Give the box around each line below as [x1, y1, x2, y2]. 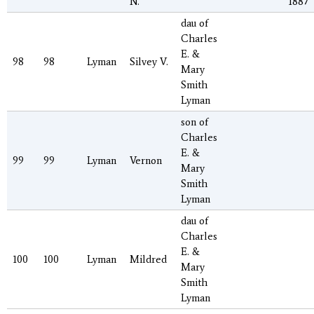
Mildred [130, 253, 167, 266]
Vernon [130, 154, 162, 168]
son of [181, 116, 208, 129]
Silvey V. [130, 55, 168, 69]
